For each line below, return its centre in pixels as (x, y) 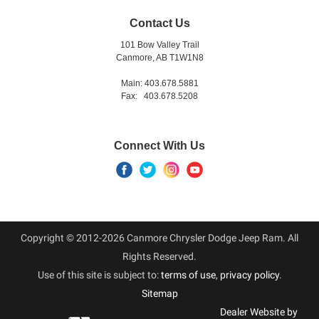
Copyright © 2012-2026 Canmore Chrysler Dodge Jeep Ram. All (159, 238)
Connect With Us (159, 146)
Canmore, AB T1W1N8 (159, 58)
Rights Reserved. (159, 256)
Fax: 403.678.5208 (159, 96)
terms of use (188, 275)
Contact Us (159, 23)
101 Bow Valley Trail (159, 45)
